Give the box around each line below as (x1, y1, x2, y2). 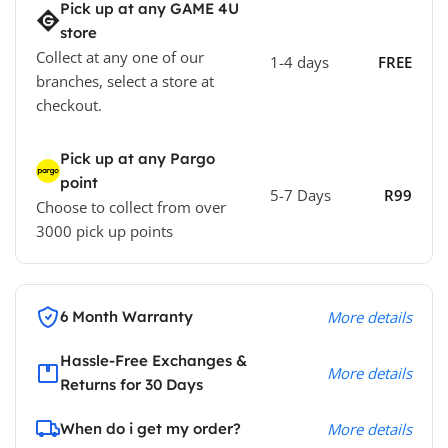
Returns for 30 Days (60, 374, 203, 394)
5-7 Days (269, 184, 331, 205)
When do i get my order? (60, 418, 241, 438)
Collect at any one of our (36, 46, 204, 67)
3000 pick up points (36, 220, 173, 241)
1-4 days (269, 51, 329, 72)
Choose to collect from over (36, 196, 226, 217)
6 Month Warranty (60, 306, 193, 326)
